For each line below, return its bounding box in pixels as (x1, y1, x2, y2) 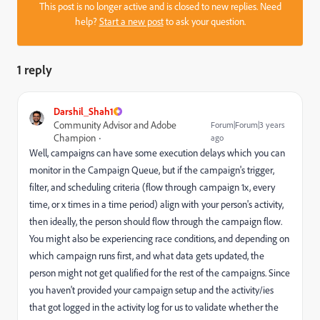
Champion (54, 131, 96, 144)
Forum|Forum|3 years (211, 119, 286, 130)
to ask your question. (163, 15, 246, 27)
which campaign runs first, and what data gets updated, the (29, 249, 264, 261)
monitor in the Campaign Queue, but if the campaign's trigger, (29, 164, 274, 176)
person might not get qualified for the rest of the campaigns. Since (29, 266, 290, 279)
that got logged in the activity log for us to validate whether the (29, 301, 279, 313)
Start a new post (99, 15, 164, 27)
